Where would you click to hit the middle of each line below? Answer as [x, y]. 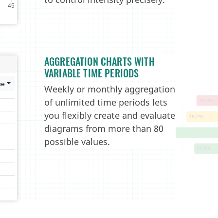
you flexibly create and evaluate [110, 115]
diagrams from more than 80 [104, 128]
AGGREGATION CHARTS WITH [100, 61]
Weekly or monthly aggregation [110, 89]
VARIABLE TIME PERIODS [92, 73]
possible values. [77, 142]
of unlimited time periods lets [106, 102]
